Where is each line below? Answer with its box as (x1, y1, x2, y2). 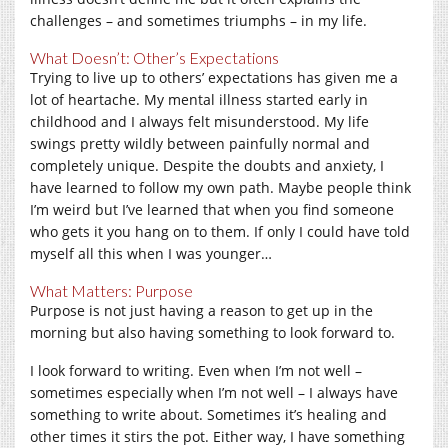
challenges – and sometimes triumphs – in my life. (30, 10, 367, 30)
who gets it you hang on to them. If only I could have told (30, 221, 410, 241)
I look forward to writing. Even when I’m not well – (30, 360, 362, 380)
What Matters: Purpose (30, 280, 193, 300)
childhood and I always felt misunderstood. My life (30, 111, 369, 131)
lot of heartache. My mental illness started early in (30, 89, 368, 109)
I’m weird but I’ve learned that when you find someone (30, 199, 394, 219)
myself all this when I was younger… (30, 243, 272, 263)
